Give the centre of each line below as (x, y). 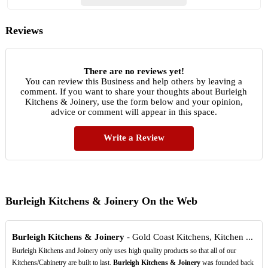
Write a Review (134, 137)
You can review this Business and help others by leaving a (134, 81)
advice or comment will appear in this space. (134, 112)
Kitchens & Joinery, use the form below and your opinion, (134, 101)
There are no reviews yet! (134, 71)
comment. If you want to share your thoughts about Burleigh (134, 91)
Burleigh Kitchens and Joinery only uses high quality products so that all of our (124, 251)
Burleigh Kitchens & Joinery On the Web (101, 201)
